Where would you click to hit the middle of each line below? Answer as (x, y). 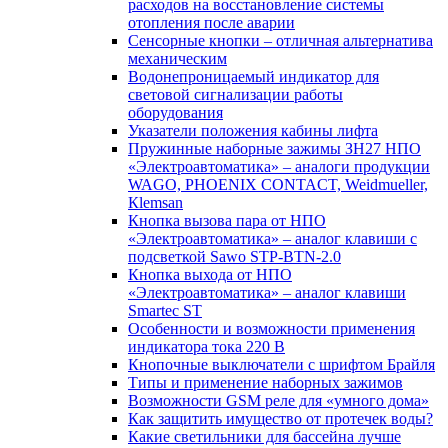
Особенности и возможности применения (271, 329)
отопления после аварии (211, 23)
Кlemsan (155, 203)
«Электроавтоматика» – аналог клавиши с (272, 239)
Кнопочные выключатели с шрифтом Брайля (281, 365)
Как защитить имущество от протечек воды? (280, 419)
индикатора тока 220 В (206, 347)
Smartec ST (165, 311)
